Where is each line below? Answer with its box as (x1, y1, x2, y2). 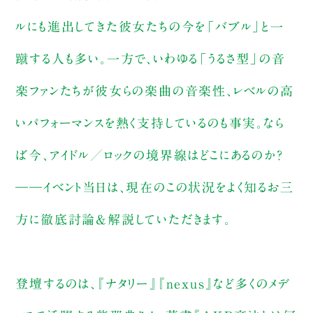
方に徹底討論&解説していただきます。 (15, 212, 231, 226)
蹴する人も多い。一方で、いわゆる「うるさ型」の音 (15, 52, 286, 65)
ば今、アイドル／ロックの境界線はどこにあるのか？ (15, 148, 298, 161)
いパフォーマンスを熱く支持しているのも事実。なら (15, 116, 285, 129)
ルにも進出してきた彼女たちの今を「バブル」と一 (15, 20, 284, 33)
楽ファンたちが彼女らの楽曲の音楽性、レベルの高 (15, 84, 294, 97)
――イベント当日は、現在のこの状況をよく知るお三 (15, 180, 294, 194)
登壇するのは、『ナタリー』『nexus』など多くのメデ (15, 277, 291, 290)
